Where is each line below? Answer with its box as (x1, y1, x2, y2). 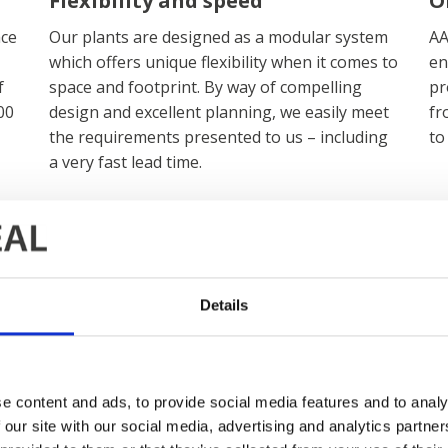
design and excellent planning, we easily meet (48, 101, 389, 123)
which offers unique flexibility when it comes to (48, 51, 398, 73)
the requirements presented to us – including (48, 126, 388, 148)
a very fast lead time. (48, 151, 202, 173)
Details (199, 296, 249, 314)
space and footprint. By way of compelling (48, 76, 362, 98)
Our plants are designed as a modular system (48, 26, 388, 48)
